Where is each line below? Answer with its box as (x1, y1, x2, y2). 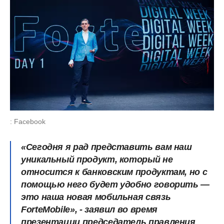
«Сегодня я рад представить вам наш (21, 141, 192, 152)
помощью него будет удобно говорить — (21, 179, 210, 189)
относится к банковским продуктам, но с (21, 166, 207, 177)
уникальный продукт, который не (21, 154, 173, 164)
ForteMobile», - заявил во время (21, 204, 157, 214)
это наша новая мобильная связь (21, 191, 171, 202)
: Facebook (10, 117, 45, 125)
